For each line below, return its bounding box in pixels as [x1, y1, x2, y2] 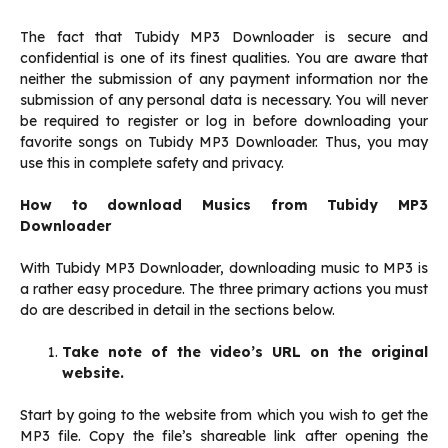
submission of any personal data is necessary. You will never [20, 91, 428, 110]
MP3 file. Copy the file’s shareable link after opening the [20, 427, 428, 446]
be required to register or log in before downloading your [20, 112, 428, 131]
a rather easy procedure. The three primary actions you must [20, 280, 428, 299]
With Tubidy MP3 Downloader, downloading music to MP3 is [20, 259, 428, 278]
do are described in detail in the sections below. [20, 301, 335, 320]
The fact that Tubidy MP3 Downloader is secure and [20, 28, 428, 47]
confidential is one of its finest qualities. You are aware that [20, 49, 428, 68]
